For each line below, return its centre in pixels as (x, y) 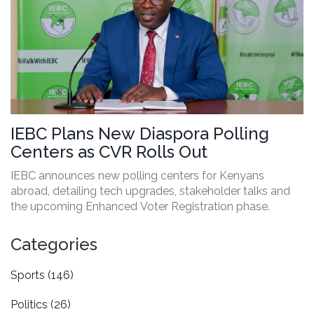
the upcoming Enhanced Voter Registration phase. (140, 207)
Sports (29, 275)
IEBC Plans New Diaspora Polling (140, 134)
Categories (54, 245)
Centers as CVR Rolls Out (109, 152)
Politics (30, 305)
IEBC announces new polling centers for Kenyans (137, 176)
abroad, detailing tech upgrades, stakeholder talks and (150, 191)
